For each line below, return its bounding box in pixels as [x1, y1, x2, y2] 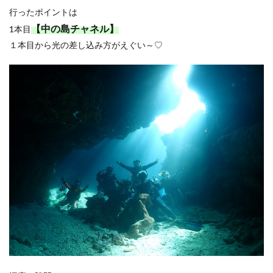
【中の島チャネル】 [31, 23, 119, 35]
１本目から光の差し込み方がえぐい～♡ [9, 40, 163, 51]
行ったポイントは [9, 7, 77, 18]
